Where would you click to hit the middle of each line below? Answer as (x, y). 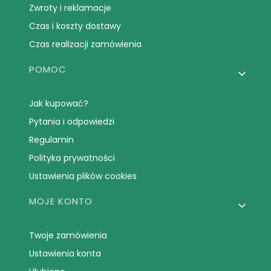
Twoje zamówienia (68, 236)
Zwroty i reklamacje (70, 8)
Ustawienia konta (65, 254)
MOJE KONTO (61, 201)
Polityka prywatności (72, 158)
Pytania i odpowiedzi (72, 122)
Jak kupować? (59, 104)
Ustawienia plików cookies (83, 176)
